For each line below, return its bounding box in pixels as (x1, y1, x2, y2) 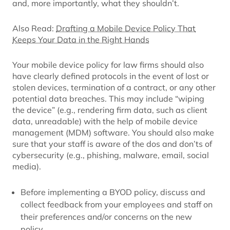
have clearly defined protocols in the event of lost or (12, 70, 209, 81)
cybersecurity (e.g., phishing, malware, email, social (12, 149, 209, 160)
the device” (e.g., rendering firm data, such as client (12, 104, 207, 115)
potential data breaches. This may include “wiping (12, 93, 204, 104)
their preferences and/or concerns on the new (21, 211, 192, 222)
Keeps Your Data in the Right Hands (12, 34, 149, 45)
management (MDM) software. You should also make (12, 127, 214, 138)
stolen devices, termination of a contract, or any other (12, 82, 216, 92)
